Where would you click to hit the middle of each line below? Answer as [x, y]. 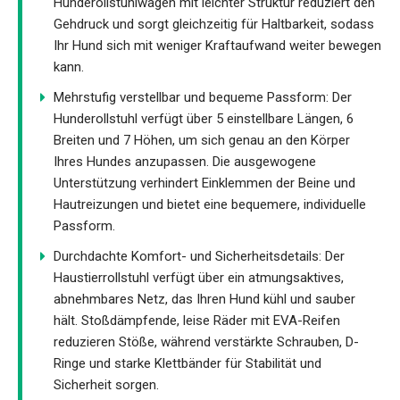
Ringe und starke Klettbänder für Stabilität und [187, 364]
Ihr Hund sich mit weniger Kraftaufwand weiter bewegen [217, 46]
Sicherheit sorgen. [106, 385]
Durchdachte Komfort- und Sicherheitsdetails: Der [199, 257]
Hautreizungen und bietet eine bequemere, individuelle [210, 205]
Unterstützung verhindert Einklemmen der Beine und [204, 183]
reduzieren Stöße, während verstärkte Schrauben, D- [206, 342]
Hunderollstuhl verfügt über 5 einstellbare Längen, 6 [204, 119]
